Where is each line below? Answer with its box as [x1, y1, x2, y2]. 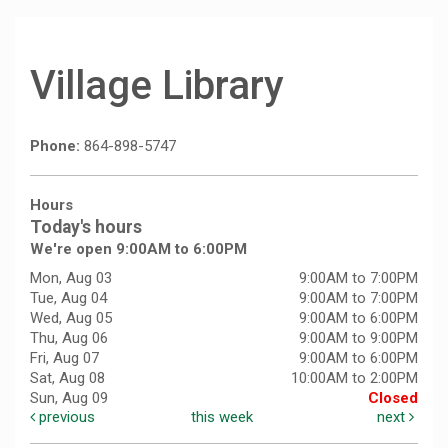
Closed [368, 389, 418, 408]
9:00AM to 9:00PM [299, 329, 418, 348]
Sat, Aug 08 [30, 369, 105, 388]
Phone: [30, 137, 84, 156]
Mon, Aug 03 [30, 269, 112, 288]
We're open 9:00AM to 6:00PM [30, 240, 247, 259]
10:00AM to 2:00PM [291, 369, 418, 388]
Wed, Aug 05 [30, 309, 112, 328]
